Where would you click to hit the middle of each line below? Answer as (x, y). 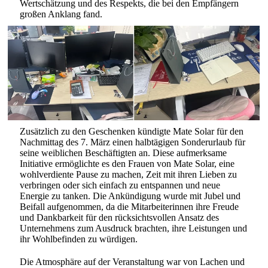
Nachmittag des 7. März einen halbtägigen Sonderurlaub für (133, 142)
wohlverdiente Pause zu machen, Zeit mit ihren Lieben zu (129, 174)
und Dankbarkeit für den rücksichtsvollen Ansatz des (120, 217)
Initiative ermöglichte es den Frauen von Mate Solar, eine (127, 164)
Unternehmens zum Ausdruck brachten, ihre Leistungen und (134, 228)
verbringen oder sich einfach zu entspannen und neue (120, 185)
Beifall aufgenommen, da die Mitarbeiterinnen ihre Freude (130, 207)
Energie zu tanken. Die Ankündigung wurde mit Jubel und (130, 196)
